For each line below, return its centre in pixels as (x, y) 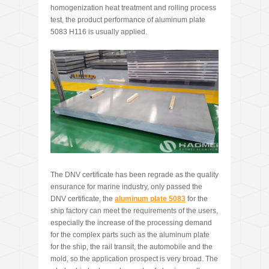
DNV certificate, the (83, 199)
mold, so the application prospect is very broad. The (134, 259)
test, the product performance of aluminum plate (128, 20)
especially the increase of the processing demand (131, 223)
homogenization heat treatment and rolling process (133, 8)
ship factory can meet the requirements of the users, (134, 211)
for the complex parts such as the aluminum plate (130, 235)
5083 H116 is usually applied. (99, 32)
